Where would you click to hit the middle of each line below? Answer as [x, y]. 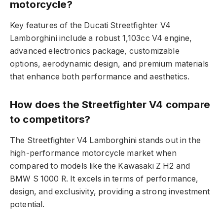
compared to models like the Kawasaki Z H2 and [100, 166]
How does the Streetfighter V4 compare [110, 104]
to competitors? [50, 119]
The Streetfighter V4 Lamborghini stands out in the [105, 140]
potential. [27, 204]
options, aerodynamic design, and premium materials [109, 64]
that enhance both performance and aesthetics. [100, 76]
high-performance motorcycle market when [93, 153]
